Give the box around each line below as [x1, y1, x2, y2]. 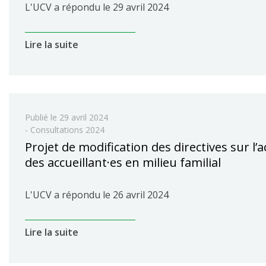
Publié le [25, 112, 59, 123]
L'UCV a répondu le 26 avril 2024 [25, 188, 169, 201]
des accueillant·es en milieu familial [25, 154, 221, 170]
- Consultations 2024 [25, 124, 104, 135]
